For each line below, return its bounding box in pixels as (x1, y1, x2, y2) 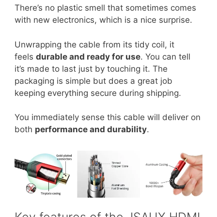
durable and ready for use (36, 51, 140, 62)
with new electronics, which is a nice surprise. (15, 15, 192, 25)
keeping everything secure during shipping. (15, 88, 181, 98)
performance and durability (35, 124, 147, 134)
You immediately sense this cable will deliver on (15, 112, 201, 122)
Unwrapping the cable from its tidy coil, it (15, 39, 174, 49)
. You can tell (140, 51, 190, 62)
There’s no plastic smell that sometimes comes (15, 3, 196, 13)
